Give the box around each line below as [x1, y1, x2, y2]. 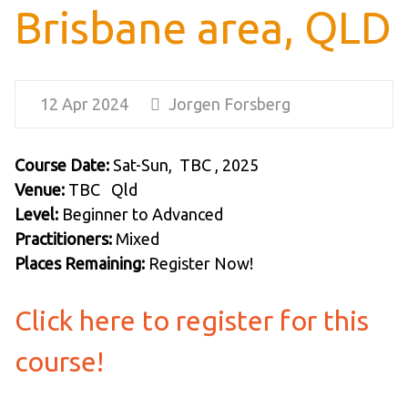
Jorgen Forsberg [164, 94, 291, 113]
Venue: [14, 179, 65, 199]
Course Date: [14, 155, 109, 174]
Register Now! [144, 253, 253, 272]
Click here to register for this [14, 304, 369, 336]
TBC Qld [64, 179, 138, 199]
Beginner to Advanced [57, 204, 223, 223]
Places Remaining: [14, 253, 145, 272]
